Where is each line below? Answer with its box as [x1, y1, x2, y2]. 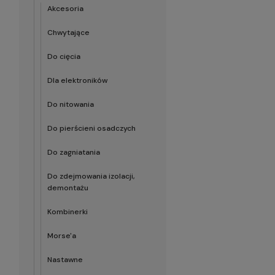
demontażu [47, 183, 88, 193]
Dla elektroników [47, 76, 107, 85]
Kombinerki [47, 207, 88, 217]
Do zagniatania [47, 147, 100, 157]
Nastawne [47, 255, 83, 265]
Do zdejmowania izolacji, [47, 171, 135, 181]
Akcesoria [47, 4, 83, 14]
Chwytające [47, 28, 90, 37]
